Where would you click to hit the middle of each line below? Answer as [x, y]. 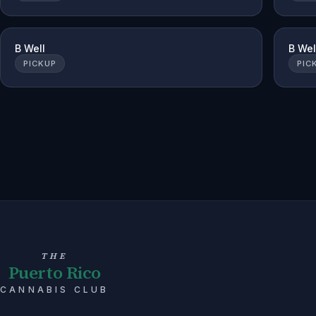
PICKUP [40, 63]
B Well [30, 48]
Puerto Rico [54, 273]
